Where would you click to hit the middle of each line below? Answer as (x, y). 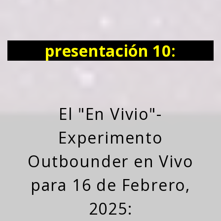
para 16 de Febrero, (110, 185)
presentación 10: (110, 51)
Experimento (110, 138)
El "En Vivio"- (110, 114)
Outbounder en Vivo (110, 161)
